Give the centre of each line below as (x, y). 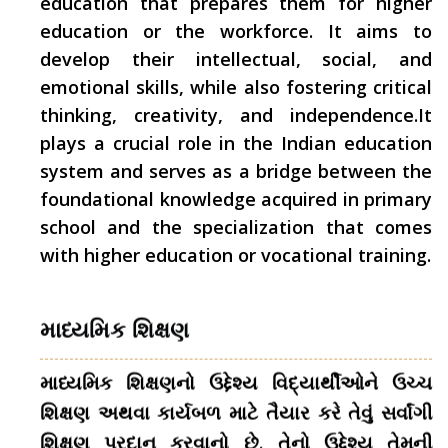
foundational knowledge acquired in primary (236, 199)
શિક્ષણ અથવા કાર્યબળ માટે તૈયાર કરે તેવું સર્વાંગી (236, 412)
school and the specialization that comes (236, 227)
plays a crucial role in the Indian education (236, 143)
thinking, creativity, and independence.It (236, 115)
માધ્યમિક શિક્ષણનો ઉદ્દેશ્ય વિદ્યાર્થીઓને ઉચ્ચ (236, 382)
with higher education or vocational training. (235, 255)
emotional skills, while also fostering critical (236, 87)
